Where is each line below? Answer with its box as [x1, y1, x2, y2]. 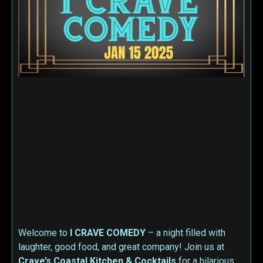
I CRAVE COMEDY [70, 227, 146, 239]
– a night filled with [146, 227, 225, 239]
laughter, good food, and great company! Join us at [18, 241, 224, 253]
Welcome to [18, 227, 70, 239]
